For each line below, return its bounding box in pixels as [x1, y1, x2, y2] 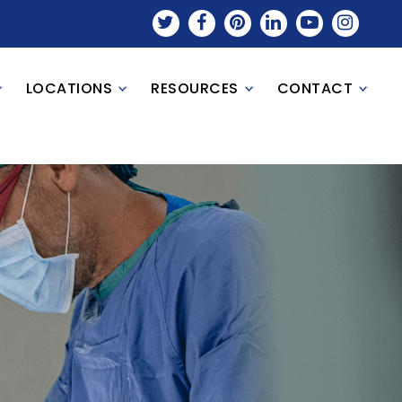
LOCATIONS [25, 77, 112, 99]
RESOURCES [151, 77, 239, 99]
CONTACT [276, 77, 353, 99]
